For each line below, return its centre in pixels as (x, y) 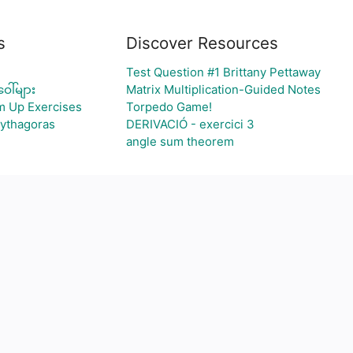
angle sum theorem (180, 141)
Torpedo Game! (169, 107)
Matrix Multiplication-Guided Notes (223, 89)
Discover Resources (202, 43)
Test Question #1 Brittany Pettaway (223, 72)
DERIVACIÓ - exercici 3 (190, 124)
